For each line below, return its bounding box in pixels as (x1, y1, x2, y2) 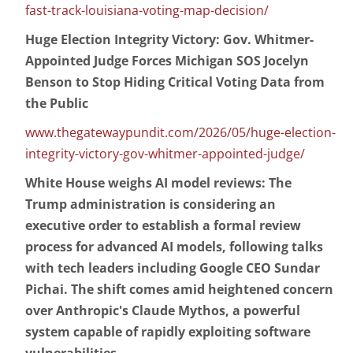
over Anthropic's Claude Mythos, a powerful (25, 302, 300, 320)
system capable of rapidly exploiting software (25, 323, 310, 341)
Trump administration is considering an (25, 195, 276, 214)
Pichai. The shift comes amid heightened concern (25, 281, 333, 299)
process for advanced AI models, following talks (25, 238, 323, 256)
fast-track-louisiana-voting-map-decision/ (25, 2, 269, 20)
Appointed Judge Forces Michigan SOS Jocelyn (25, 52, 309, 70)
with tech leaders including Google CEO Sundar (25, 259, 320, 277)
